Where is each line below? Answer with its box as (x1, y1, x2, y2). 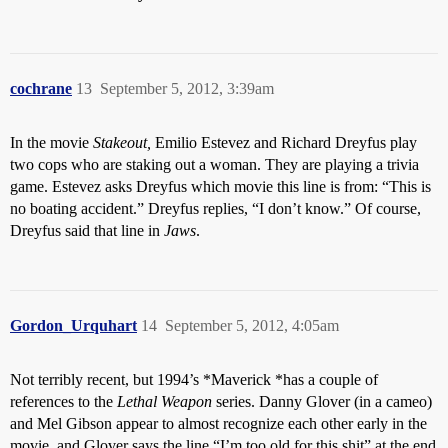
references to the (10, 393, 117, 411)
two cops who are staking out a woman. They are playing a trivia (10, 156, 419, 174)
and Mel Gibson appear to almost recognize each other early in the (10, 415, 427, 433)
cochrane (10, 80, 72, 98)
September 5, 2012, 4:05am (165, 317, 339, 335)
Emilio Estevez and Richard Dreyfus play (151, 134, 417, 152)
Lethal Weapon (117, 393, 212, 411)
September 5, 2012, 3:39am (100, 80, 274, 98)
